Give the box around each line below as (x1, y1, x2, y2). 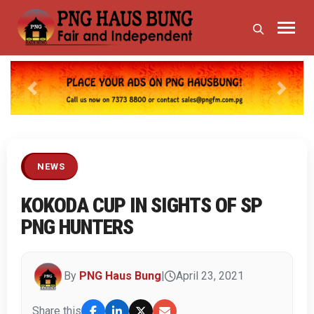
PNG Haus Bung (79, 269, 161, 283)
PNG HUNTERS (21, 214, 133, 239)
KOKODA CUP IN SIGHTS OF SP (21, 192, 262, 217)
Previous (31, 88, 76, 102)
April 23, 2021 (176, 269, 244, 283)
